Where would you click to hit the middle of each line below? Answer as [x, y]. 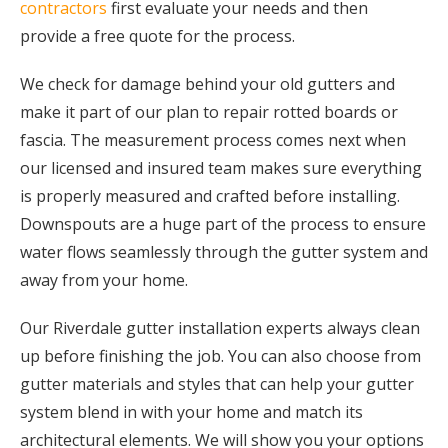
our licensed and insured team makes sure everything [221, 168]
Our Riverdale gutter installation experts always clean [220, 328]
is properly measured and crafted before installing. [210, 196]
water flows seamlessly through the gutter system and [224, 252]
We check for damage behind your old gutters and [207, 84]
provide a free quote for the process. [159, 36]
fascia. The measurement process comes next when [213, 140]
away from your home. [106, 280]
